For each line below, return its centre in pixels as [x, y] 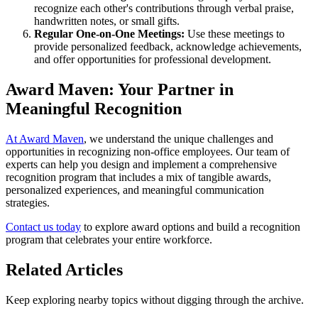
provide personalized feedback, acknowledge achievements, [168, 47]
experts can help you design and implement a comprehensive [141, 165]
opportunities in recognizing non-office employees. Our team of [148, 152]
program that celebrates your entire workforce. [109, 240]
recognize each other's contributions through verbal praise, [164, 9]
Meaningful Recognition [94, 109]
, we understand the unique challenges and [179, 139]
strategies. [29, 203]
